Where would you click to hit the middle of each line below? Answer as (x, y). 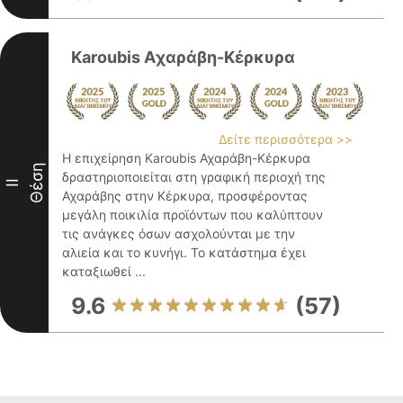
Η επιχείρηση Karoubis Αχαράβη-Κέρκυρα (186, 158)
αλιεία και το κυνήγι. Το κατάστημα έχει (184, 252)
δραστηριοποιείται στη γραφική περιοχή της (194, 177)
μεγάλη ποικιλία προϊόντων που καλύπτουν (193, 215)
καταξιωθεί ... (104, 271)
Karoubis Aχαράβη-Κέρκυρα (183, 57)
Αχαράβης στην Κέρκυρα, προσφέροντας (185, 196)
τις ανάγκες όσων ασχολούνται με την (179, 233)
